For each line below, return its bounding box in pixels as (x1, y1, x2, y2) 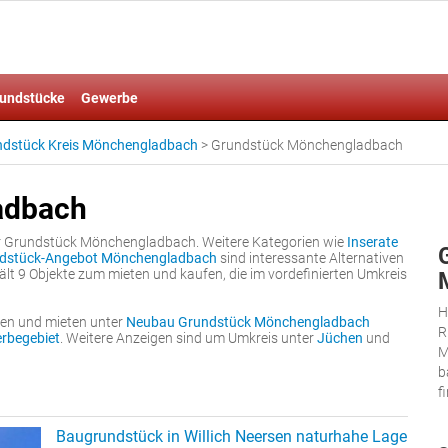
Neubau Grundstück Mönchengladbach (126, 314, 370, 330)
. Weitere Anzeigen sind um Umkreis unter (60, 330, 317, 346)
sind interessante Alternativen (217, 250, 404, 266)
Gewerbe (81, 90, 138, 106)
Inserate (347, 234, 398, 250)
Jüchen (317, 330, 363, 346)
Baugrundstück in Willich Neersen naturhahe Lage (56, 427, 407, 446)
